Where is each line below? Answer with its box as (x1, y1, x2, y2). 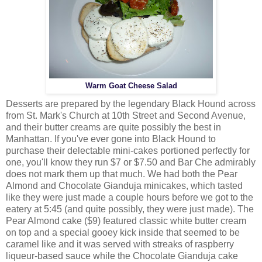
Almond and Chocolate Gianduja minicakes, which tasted (6, 181, 243, 191)
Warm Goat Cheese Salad (85, 81, 177, 90)
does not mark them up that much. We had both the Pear (6, 169, 237, 180)
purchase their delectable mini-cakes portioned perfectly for (6, 146, 250, 156)
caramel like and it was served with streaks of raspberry (6, 239, 234, 250)
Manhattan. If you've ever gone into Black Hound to (6, 134, 216, 144)
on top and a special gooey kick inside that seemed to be (6, 227, 240, 238)
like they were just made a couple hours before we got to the (6, 192, 253, 203)
